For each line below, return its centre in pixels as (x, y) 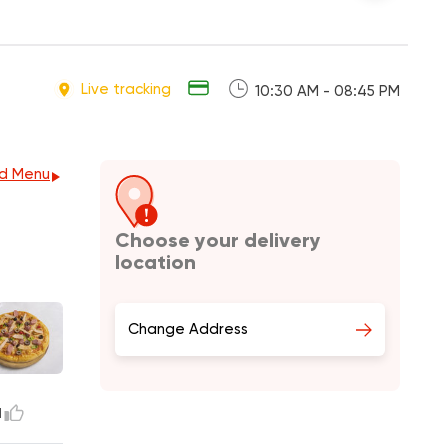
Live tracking (126, 88)
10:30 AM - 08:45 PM (327, 90)
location (155, 262)
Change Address (188, 329)
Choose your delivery (218, 240)
